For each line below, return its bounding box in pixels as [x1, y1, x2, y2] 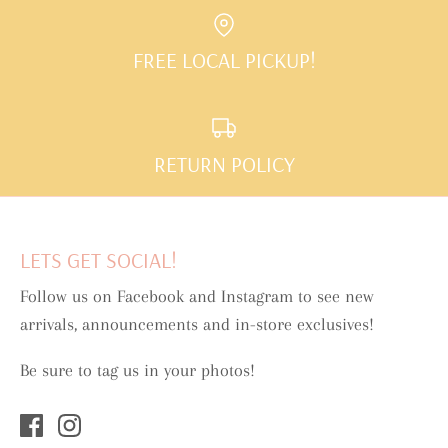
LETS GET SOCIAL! [20, 246, 177, 274]
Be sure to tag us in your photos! [20, 360, 255, 381]
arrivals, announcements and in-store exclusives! [20, 314, 374, 335]
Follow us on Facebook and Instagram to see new [20, 286, 374, 307]
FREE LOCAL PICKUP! [132, 46, 316, 74]
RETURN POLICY [153, 150, 295, 178]
